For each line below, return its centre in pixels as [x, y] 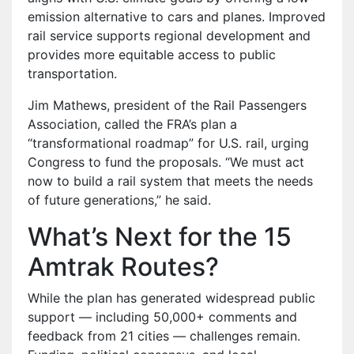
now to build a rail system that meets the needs [170, 181]
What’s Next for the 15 [160, 236]
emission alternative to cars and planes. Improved [177, 16]
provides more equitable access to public [152, 54]
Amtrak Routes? [123, 266]
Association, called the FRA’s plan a [132, 124]
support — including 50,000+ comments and [162, 316]
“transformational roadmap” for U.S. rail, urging [168, 143]
